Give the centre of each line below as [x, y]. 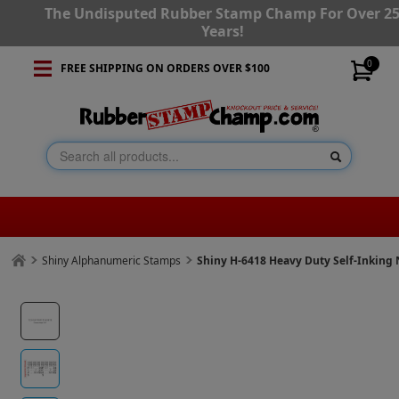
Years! [222, 31]
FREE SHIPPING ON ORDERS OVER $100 [165, 68]
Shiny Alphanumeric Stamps [112, 261]
